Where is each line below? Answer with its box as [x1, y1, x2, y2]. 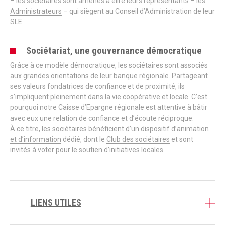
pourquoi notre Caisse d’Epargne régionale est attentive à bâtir [10, 103, 207, 112]
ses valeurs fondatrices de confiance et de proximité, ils [10, 82, 185, 91]
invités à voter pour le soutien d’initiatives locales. [10, 146, 165, 154]
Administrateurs [10, 7, 62, 16]
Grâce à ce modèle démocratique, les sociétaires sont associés [10, 61, 208, 70]
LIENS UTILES [30, 197, 81, 208]
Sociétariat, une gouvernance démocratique [26, 45, 202, 57]
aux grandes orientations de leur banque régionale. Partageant [10, 72, 208, 80]
